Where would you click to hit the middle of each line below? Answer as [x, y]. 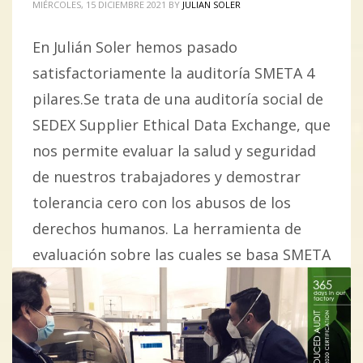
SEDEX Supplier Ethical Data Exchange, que [181, 125]
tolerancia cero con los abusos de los [162, 203]
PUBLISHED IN [75, 344]
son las [57, 281]
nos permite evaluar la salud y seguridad [174, 151]
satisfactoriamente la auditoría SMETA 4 [173, 73]
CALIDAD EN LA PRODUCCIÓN [167, 344]
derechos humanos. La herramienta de [167, 229]
